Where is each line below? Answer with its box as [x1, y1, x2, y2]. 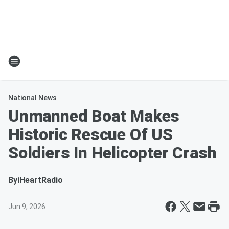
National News [8, 94, 57, 102]
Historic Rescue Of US [8, 125, 173, 144]
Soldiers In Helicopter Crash [8, 143, 217, 163]
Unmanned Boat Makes [8, 106, 180, 126]
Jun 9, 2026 [8, 202, 45, 211]
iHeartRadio [17, 175, 63, 185]
